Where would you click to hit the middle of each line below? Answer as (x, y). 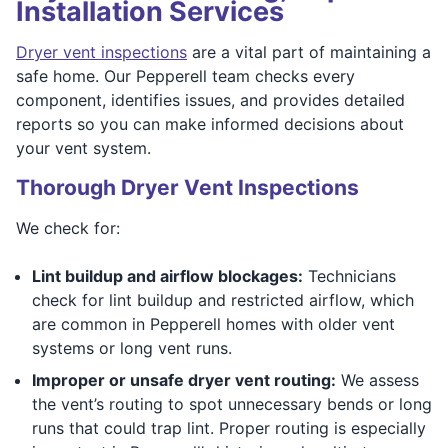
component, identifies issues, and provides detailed (210, 99)
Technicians (349, 275)
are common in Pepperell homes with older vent (213, 323)
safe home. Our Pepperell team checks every (185, 75)
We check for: (68, 227)
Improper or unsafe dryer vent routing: (184, 379)
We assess (377, 379)
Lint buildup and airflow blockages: (167, 275)
